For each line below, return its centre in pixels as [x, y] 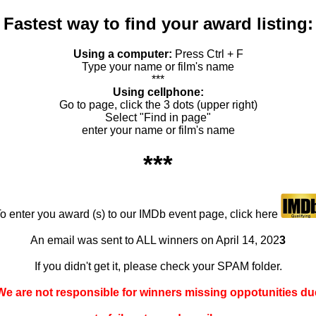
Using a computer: [122, 54]
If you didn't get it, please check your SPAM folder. [158, 267]
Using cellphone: [158, 92]
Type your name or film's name [158, 66]
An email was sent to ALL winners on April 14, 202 [155, 241]
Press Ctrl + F [209, 54]
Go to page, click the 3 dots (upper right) [158, 104]
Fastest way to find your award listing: [158, 23]
